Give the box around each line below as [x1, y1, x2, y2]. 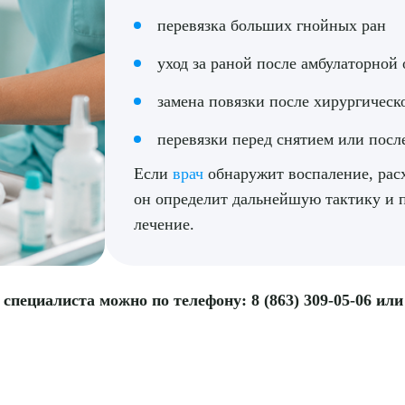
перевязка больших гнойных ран [157, 16, 387, 34]
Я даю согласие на [120, 71, 234, 87]
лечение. [134, 215, 195, 233]
